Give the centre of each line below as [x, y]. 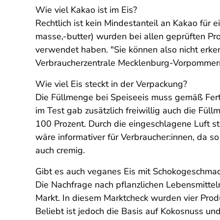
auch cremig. [60, 150]
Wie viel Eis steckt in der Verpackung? [112, 84]
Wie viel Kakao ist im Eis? [87, 10]
